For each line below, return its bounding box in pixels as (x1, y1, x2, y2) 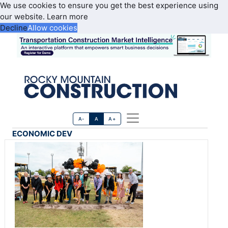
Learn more (47, 12, 88, 21)
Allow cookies (27, 23, 77, 33)
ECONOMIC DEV (12, 129, 72, 139)
